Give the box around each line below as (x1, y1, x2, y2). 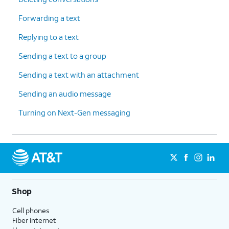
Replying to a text (18, 31, 79, 42)
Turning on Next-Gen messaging (18, 107, 130, 118)
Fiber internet (12, 215, 56, 225)
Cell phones (12, 205, 50, 215)
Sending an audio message (18, 88, 111, 99)
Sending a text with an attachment (18, 69, 139, 80)
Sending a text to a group (18, 50, 106, 61)
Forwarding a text (18, 12, 80, 23)
